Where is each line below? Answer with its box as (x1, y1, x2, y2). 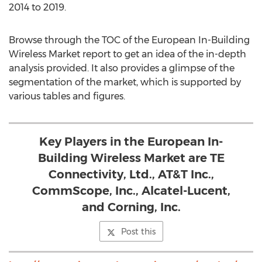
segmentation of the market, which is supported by (9, 77, 241, 88)
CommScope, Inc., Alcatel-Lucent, (32, 184, 230, 198)
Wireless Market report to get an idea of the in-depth (9, 49, 246, 60)
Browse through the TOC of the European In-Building (9, 35, 250, 46)
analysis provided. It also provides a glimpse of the (9, 63, 235, 74)
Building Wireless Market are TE (37, 151, 225, 165)
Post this (120, 226, 156, 237)
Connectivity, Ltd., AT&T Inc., (48, 167, 214, 181)
